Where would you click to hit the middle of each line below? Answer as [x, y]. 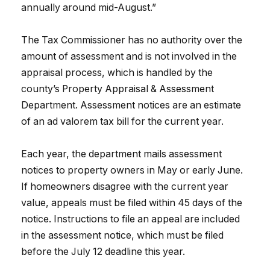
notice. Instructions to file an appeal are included [130, 219]
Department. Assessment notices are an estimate [131, 105]
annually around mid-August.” [89, 8]
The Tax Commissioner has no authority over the [132, 40]
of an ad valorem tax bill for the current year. [122, 122]
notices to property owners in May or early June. [132, 171]
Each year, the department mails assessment [121, 154]
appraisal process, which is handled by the [117, 73]
